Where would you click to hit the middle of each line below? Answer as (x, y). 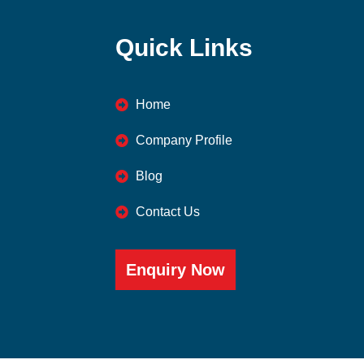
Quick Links (184, 48)
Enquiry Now (175, 269)
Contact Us (168, 211)
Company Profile (184, 140)
